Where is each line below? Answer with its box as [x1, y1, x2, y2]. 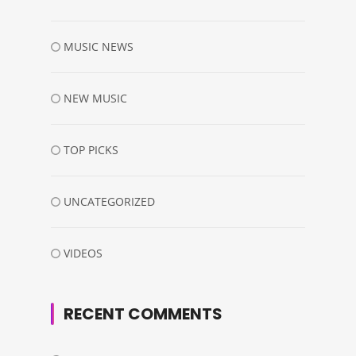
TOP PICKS [64, 142, 118, 158]
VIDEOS [64, 246, 103, 261]
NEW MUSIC [64, 91, 127, 106]
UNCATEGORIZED [64, 194, 155, 210]
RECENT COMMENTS [64, 303, 222, 326]
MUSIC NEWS [64, 39, 133, 55]
